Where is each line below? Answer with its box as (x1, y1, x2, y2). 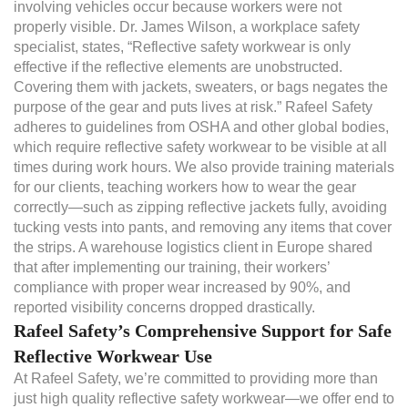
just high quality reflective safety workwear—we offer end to (14, 390, 394, 406)
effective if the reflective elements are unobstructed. (14, 58, 342, 75)
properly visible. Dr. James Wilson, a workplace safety (14, 18, 360, 35)
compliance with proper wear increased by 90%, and (14, 279, 351, 295)
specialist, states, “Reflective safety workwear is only (14, 38, 351, 55)
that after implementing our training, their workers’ (14, 259, 330, 275)
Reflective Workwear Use (14, 345, 212, 366)
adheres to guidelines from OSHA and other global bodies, (14, 118, 389, 135)
